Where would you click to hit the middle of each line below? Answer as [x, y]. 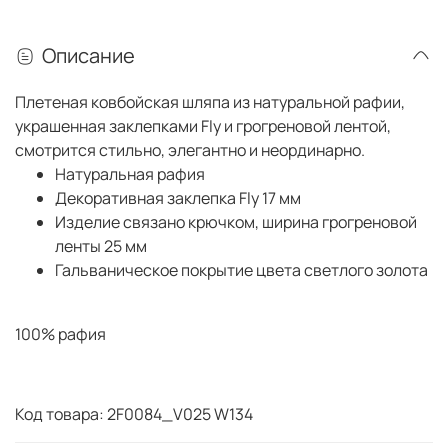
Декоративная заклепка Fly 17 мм [178, 197]
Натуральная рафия [130, 173]
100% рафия [60, 333]
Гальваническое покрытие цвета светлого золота [241, 269]
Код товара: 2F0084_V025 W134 [135, 413]
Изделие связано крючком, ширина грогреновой [236, 221]
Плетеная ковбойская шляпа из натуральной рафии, [210, 101]
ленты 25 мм [101, 245]
